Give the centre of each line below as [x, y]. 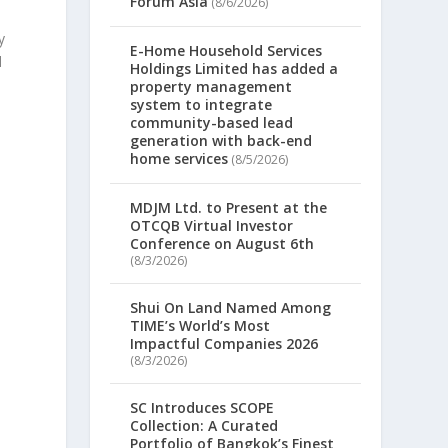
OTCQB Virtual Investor [212, 226]
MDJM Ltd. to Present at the [229, 208]
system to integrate [201, 105]
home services [179, 159]
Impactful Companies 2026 [224, 344]
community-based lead [212, 123]
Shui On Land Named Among [231, 308]
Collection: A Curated [204, 426]
